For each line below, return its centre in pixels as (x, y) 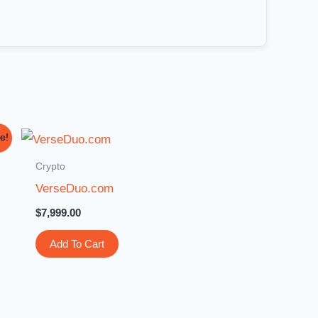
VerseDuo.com (75, 189)
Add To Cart (77, 243)
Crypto (51, 166)
